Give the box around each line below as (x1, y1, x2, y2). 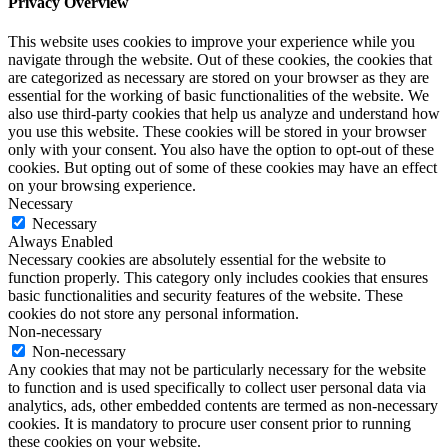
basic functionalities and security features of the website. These (8, 287, 403, 305)
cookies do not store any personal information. (8, 305, 299, 323)
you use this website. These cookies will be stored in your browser (8, 123, 426, 141)
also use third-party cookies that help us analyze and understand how (8, 105, 440, 123)
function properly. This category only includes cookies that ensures (8, 269, 428, 287)
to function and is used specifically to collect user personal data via (8, 379, 426, 397)
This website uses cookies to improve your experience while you (8, 33, 415, 51)
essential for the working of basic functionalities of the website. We (8, 87, 429, 105)
